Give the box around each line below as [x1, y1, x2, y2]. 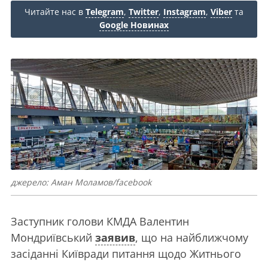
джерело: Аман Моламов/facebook [11, 176, 151, 188]
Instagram [163, 6, 206, 17]
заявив [95, 230, 135, 245]
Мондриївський [11, 230, 95, 245]
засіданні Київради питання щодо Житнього [11, 246, 241, 261]
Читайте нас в [25, 6, 86, 17]
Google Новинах [99, 19, 169, 31]
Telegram [86, 6, 124, 17]
